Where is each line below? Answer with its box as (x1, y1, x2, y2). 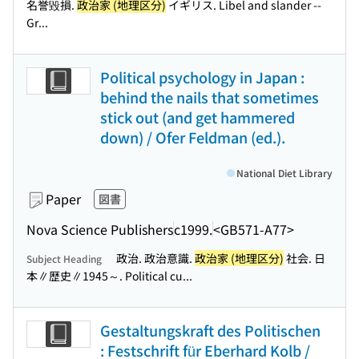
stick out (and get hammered (100, 107, 295, 127)
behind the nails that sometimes (100, 87, 319, 107)
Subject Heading (26, 252, 102, 265)
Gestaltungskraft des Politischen (100, 320, 321, 341)
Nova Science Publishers (26, 219, 173, 239)
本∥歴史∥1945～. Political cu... (26, 268, 192, 284)
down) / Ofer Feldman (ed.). (100, 127, 285, 147)
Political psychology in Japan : (100, 67, 305, 87)
